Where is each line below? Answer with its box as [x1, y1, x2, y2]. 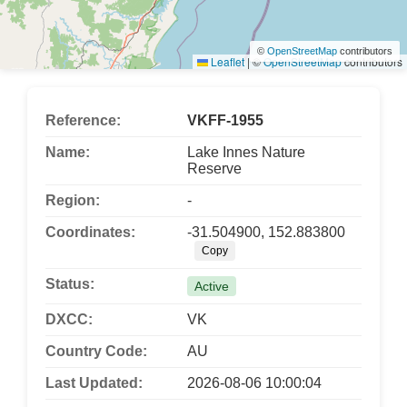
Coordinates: [45, 224, 135, 241]
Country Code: [45, 343, 147, 360]
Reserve [187, 161, 242, 177]
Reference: [45, 113, 121, 129]
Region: [45, 193, 100, 209]
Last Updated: [45, 375, 143, 392]
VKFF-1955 [187, 113, 263, 129]
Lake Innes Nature [187, 144, 305, 161]
